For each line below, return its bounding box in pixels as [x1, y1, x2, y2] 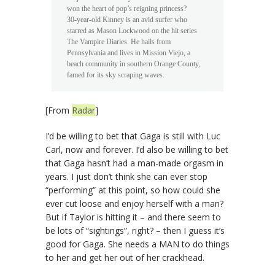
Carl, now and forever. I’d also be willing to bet [45, 144, 228, 156]
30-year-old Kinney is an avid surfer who [67, 16, 187, 24]
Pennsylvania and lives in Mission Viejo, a [67, 49, 190, 57]
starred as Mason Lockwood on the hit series [67, 27, 197, 35]
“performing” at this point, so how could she [45, 184, 220, 196]
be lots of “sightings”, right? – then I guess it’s [45, 225, 225, 237]
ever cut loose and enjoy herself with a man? [45, 198, 223, 210]
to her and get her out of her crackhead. [45, 252, 204, 264]
